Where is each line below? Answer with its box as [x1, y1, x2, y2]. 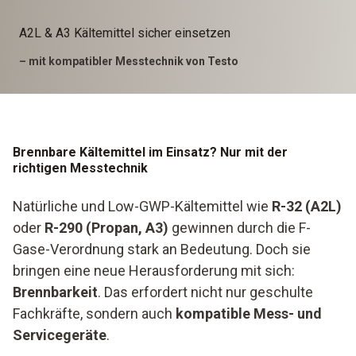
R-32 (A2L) [272, 198, 342, 215]
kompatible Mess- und [176, 305, 322, 322]
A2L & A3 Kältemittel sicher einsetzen [19, 25, 230, 41]
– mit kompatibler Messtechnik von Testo [19, 55, 238, 68]
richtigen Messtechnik [13, 161, 148, 176]
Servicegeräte [13, 327, 106, 343]
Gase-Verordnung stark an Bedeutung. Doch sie [13, 241, 311, 257]
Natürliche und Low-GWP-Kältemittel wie [13, 198, 272, 215]
